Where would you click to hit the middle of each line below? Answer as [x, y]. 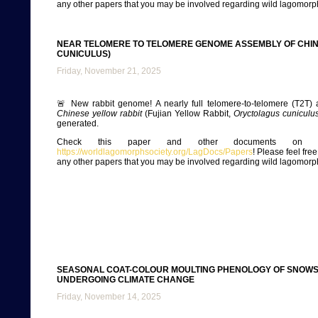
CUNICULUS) [84, 54]
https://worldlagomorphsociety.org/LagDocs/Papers [155, 152]
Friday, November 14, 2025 [109, 297]
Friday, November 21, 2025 [109, 71]
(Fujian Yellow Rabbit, [188, 114]
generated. [78, 124]
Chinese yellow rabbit [99, 114]
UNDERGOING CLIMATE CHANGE [126, 280]
